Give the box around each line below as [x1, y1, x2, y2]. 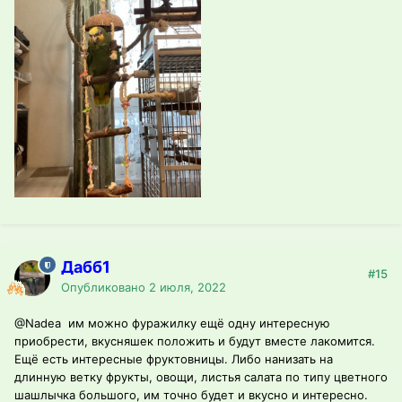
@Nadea [14, 316, 61, 331]
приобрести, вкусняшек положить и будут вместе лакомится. [14, 334, 375, 349]
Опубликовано [61, 280, 149, 295]
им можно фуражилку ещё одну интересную [61, 316, 330, 331]
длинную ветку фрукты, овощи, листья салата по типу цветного [14, 370, 388, 385]
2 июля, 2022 [149, 280, 226, 295]
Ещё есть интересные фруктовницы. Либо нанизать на [14, 352, 333, 367]
